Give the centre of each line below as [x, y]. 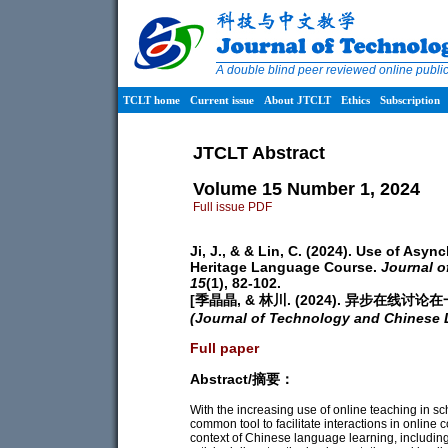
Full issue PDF [232, 206]
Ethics [355, 100]
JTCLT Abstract [259, 152]
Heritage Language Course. [285, 267]
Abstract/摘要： [242, 379]
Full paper [224, 348]
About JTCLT [297, 100]
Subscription [410, 100]
